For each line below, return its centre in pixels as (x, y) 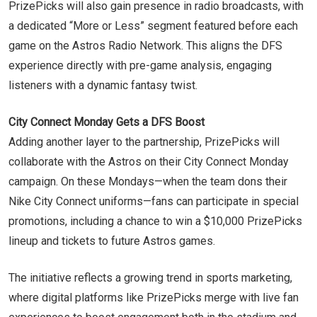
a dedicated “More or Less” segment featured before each (153, 25)
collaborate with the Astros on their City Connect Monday (149, 161)
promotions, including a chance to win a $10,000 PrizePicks (155, 221)
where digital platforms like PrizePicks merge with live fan (154, 297)
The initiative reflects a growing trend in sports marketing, (150, 277)
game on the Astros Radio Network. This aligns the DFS (145, 45)
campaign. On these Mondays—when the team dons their (148, 181)
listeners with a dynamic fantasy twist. (103, 85)
